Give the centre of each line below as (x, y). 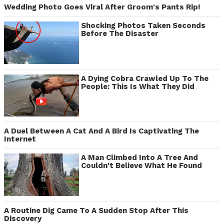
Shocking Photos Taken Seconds (143, 26)
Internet (20, 139)
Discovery (23, 218)
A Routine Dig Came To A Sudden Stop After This (96, 210)
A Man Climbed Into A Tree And (139, 158)
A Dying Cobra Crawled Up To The (145, 78)
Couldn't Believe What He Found (141, 166)
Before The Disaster (120, 34)
